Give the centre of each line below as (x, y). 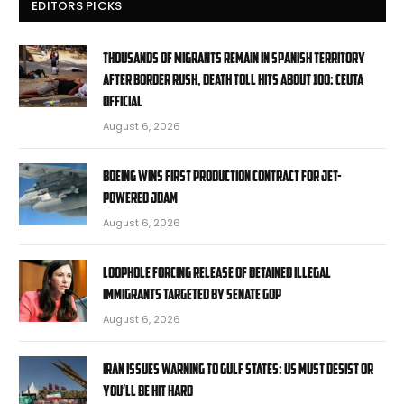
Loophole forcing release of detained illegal (217, 272)
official (123, 101)
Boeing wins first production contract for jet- (222, 176)
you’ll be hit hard (148, 390)
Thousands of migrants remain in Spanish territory (234, 58)
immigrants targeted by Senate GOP (192, 294)
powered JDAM (140, 197)
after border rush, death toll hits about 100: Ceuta (233, 79)
